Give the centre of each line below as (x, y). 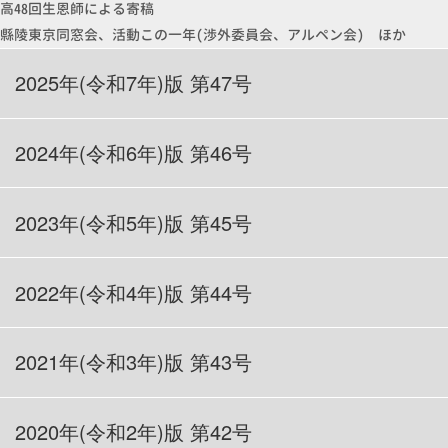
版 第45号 (208, 222)
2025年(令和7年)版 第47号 (134, 83)
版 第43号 (208, 362)
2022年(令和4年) (90, 292)
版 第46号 (208, 153)
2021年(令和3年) (90, 362)
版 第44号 (208, 292)
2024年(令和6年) (90, 153)
